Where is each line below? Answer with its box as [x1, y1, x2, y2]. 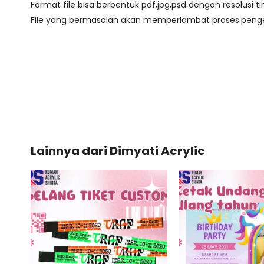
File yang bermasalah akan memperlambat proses [31, 14, 239, 27]
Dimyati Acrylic [110, 143, 205, 160]
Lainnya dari [31, 143, 110, 160]
